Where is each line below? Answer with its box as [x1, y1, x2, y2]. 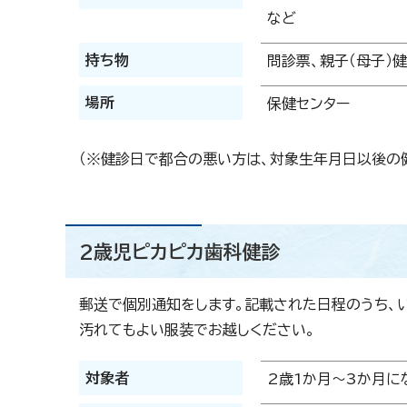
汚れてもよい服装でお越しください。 [79, 323, 315, 338]
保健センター [267, 96, 350, 112]
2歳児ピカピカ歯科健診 [79, 243, 281, 262]
